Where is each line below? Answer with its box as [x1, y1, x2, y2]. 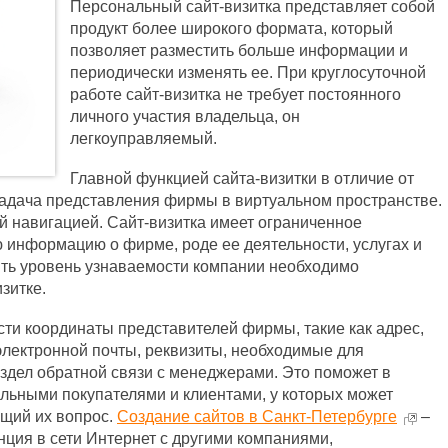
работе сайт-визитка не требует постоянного [70, 86, 401, 103]
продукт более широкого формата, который [70, 20, 393, 37]
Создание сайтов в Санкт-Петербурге [117, 408, 397, 425]
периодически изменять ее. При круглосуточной [70, 64, 426, 81]
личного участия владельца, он [70, 108, 300, 125]
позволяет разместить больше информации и [70, 42, 408, 59]
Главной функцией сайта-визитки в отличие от [70, 170, 414, 187]
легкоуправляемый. [70, 130, 217, 147]
